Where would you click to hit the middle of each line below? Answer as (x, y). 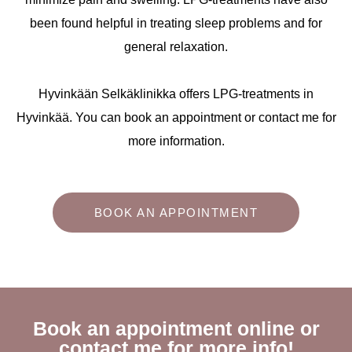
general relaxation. (176, 46)
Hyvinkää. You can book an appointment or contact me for (176, 117)
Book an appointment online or (176, 328)
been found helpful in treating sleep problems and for (176, 23)
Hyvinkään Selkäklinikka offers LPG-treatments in (176, 93)
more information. (176, 141)
